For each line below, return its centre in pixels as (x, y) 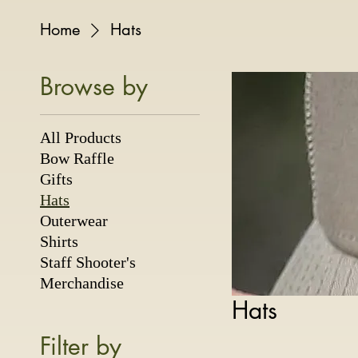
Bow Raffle (77, 159)
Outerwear (74, 221)
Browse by (94, 87)
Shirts (59, 242)
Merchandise (82, 283)
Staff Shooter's (88, 263)
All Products (81, 138)
